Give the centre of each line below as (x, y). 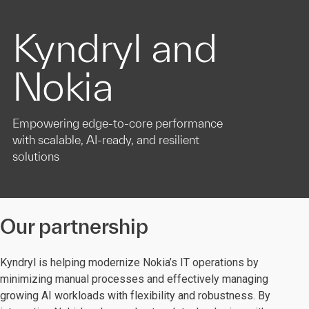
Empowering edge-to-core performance (118, 123)
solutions (36, 156)
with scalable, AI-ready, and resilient (106, 140)
